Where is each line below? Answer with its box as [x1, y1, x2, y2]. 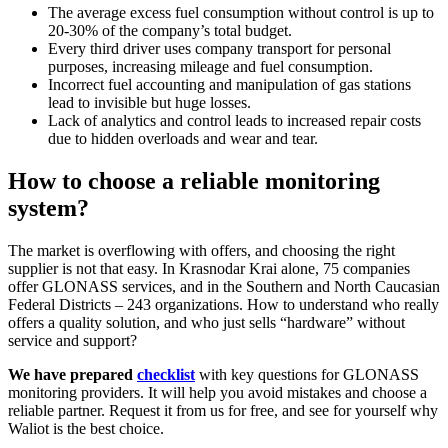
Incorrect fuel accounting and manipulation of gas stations [48, 76, 411, 94]
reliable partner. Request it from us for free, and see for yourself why [8, 402, 438, 420]
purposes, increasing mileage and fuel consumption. [48, 58, 373, 76]
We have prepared [8, 366, 137, 384]
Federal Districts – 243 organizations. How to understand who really [8, 296, 439, 314]
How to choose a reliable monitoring [8, 168, 380, 195]
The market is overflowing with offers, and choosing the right [8, 242, 395, 260]
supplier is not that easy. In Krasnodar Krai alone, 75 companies [8, 260, 410, 278]
